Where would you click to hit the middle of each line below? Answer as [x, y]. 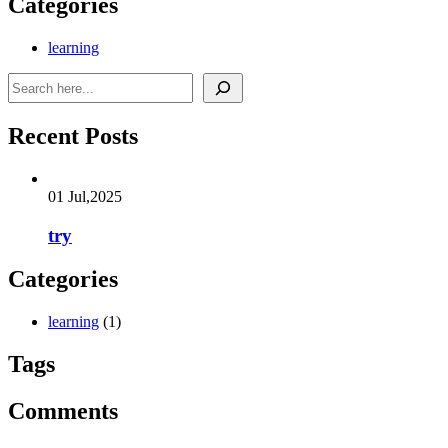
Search [28, 81]
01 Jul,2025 [85, 196]
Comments [63, 411]
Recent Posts [73, 135]
